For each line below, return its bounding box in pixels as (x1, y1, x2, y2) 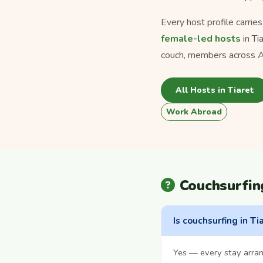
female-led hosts (161, 32, 241, 45)
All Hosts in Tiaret (176, 84, 254, 96)
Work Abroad (166, 106, 222, 118)
